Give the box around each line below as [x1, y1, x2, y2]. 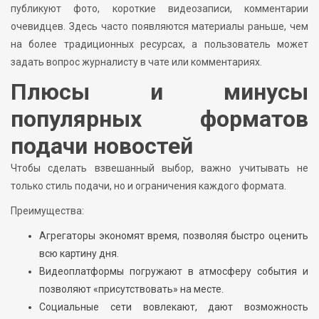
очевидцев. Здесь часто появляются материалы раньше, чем [11, 21, 308, 33]
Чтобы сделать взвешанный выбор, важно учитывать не [11, 162, 308, 174]
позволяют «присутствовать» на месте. [39, 283, 224, 296]
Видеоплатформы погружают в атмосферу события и [39, 266, 308, 278]
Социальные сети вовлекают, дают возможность [39, 301, 308, 313]
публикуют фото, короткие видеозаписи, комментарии [11, 3, 308, 15]
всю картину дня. [39, 248, 119, 260]
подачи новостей [11, 132, 193, 160]
